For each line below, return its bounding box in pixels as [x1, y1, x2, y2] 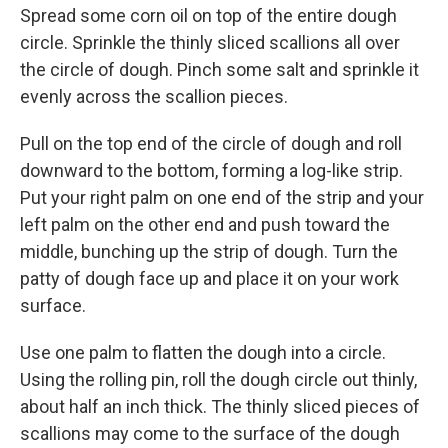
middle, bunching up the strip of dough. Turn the [20, 241, 398, 263]
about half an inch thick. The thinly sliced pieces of [20, 396, 420, 418]
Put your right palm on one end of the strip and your [20, 187, 424, 209]
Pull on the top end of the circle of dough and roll [20, 133, 402, 155]
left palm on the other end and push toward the [20, 214, 390, 236]
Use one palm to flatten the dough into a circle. [20, 342, 386, 364]
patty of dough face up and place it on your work [20, 268, 399, 290]
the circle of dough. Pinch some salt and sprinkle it [20, 59, 419, 81]
